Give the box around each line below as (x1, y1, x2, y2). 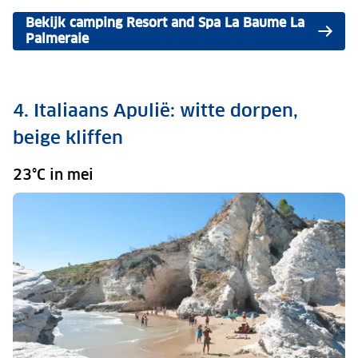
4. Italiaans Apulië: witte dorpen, (13, 99, 298, 122)
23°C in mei (13, 165, 93, 185)
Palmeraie (26, 30, 89, 48)
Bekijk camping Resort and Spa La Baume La (26, 14, 304, 32)
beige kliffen (13, 126, 123, 149)
